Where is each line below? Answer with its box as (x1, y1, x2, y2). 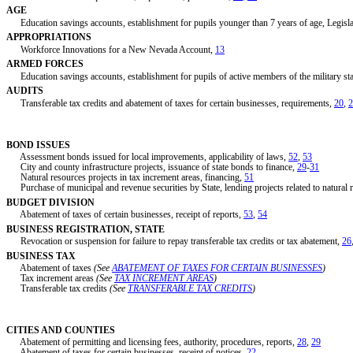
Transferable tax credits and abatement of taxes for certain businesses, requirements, (6, 97, 334, 109)
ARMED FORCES (6, 58, 84, 70)
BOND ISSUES (6, 139, 70, 150)
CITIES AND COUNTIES (6, 324, 115, 336)
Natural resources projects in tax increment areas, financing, (6, 172, 244, 184)
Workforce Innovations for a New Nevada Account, (6, 43, 215, 55)
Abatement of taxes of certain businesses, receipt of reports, (6, 209, 243, 221)
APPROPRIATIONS (6, 32, 91, 43)
